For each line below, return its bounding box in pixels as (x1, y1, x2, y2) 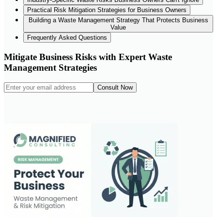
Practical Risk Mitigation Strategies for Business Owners (27, 6, 186, 14)
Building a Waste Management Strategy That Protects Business (28, 16, 208, 24)
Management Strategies (4, 62, 97, 73)
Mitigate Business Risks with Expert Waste (4, 52, 172, 62)
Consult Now (97, 83, 133, 91)
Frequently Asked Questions (27, 34, 107, 42)
